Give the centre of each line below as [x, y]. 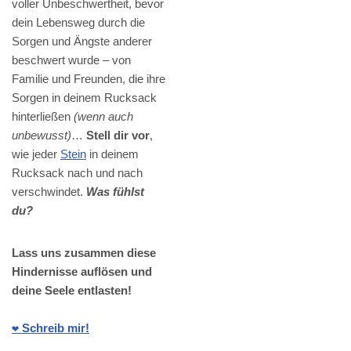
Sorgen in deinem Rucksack [84, 98]
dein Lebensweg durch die [78, 23]
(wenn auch [103, 117]
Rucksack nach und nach [77, 173]
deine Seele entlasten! [72, 291]
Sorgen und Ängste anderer [82, 42]
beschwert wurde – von [71, 60]
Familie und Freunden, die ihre [89, 79]
